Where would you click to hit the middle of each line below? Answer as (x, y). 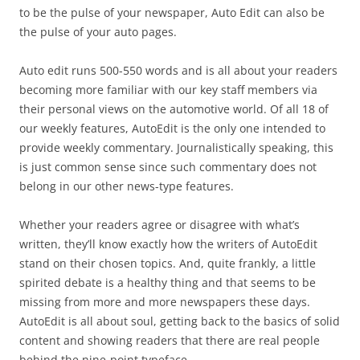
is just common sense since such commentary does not (168, 166)
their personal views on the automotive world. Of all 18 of (174, 108)
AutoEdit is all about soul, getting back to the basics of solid (180, 321)
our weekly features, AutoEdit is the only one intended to (172, 128)
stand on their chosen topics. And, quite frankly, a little (168, 263)
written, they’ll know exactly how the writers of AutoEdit (168, 243)
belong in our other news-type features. (127, 186)
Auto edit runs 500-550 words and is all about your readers (178, 70)
